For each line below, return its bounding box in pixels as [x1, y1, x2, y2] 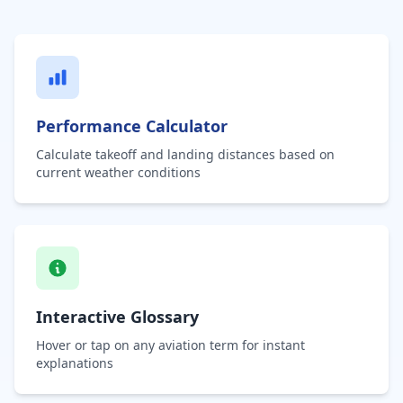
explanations [36, 354, 113, 372]
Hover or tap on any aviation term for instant [36, 336, 305, 354]
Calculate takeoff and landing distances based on [36, 146, 335, 163]
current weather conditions [36, 164, 201, 181]
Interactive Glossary [36, 306, 199, 327]
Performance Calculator [36, 115, 228, 137]
